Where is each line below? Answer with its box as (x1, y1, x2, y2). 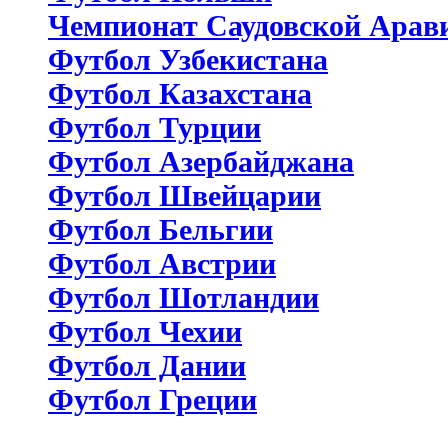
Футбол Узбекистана (48, 42, 328, 76)
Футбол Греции (48, 382, 257, 416)
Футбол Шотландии (48, 280, 319, 314)
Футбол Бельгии (48, 212, 273, 246)
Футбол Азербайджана (48, 144, 354, 178)
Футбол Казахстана (48, 76, 312, 110)
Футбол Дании (48, 348, 246, 382)
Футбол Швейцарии (48, 178, 321, 212)
